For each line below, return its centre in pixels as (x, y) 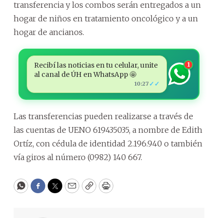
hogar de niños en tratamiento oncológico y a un (106, 18)
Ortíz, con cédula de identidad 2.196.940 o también (108, 143)
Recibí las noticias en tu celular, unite (96, 65)
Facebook (58, 190)
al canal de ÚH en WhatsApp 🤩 (85, 74)
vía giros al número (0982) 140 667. (78, 157)
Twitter (71, 190)
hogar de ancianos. (49, 32)
